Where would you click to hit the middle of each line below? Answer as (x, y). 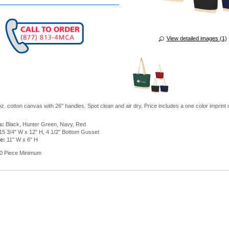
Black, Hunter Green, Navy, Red (45, 124)
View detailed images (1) (197, 38)
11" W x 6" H (21, 140)
